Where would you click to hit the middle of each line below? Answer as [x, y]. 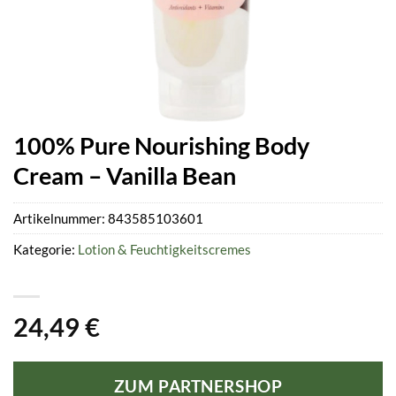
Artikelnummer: [61, 219]
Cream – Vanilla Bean [125, 175]
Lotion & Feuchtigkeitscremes [164, 250]
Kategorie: [46, 250]
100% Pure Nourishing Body [161, 145]
